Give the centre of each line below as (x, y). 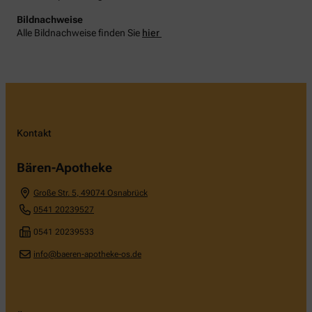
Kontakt (34, 133)
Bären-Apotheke (64, 167)
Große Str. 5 (55, 193)
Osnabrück (127, 193)
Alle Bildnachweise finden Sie (79, 32)
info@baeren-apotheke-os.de (87, 254)
